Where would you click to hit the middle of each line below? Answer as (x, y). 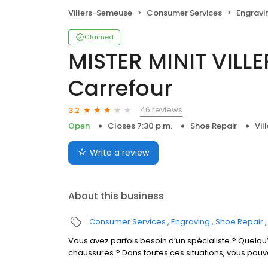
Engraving (191, 222)
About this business (116, 196)
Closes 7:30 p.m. (140, 126)
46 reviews (161, 110)
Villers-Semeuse (100, 13)
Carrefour (120, 89)
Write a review (119, 153)
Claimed (99, 37)
